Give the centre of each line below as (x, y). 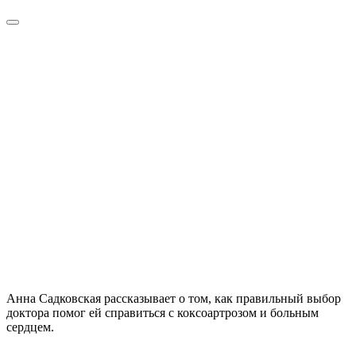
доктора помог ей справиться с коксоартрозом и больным (163, 312)
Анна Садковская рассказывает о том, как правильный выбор (174, 298)
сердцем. (30, 327)
